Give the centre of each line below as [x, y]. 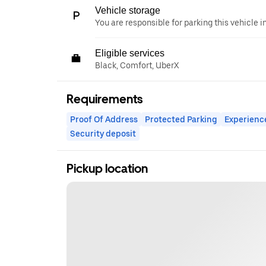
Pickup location [107, 169]
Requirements [104, 99]
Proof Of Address [104, 119]
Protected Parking [181, 119]
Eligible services [130, 53]
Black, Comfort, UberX [137, 65]
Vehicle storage [128, 10]
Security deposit [103, 134]
